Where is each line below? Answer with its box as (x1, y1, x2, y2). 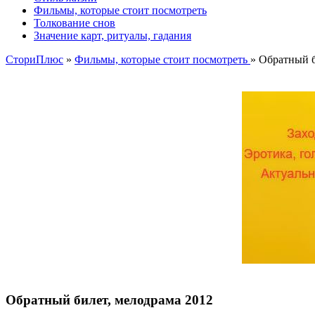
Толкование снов (34, 17, 115, 29)
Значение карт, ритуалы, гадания (34, 30, 191, 41)
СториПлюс (6, 53, 63, 65)
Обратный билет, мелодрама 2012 (6, 292, 213, 307)
